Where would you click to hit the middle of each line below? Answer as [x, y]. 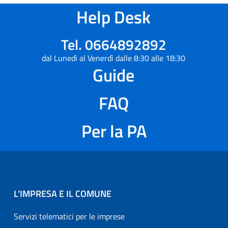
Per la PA [114, 131]
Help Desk [113, 17]
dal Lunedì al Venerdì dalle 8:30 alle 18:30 [113, 58]
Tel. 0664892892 [113, 45]
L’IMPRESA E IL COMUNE [63, 194]
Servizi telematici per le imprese [69, 216]
